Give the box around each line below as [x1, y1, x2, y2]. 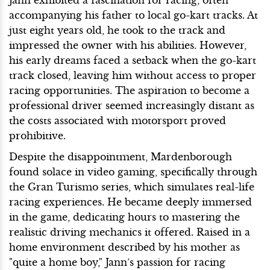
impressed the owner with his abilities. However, [9, 39, 246, 52]
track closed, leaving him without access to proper [9, 69, 256, 82]
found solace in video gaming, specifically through [9, 166, 257, 178]
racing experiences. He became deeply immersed [9, 196, 252, 209]
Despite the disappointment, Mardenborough [9, 151, 232, 163]
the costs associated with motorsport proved [9, 115, 226, 127]
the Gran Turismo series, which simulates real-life [9, 181, 254, 193]
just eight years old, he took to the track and [9, 24, 225, 37]
